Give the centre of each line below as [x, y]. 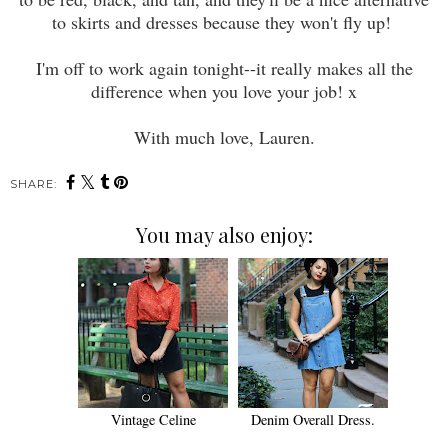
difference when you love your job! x [224, 91]
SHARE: [33, 184]
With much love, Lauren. [224, 137]
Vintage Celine [153, 419]
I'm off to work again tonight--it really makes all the [224, 68]
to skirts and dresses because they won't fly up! [224, 22]
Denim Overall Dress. [313, 419]
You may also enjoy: [224, 234]
